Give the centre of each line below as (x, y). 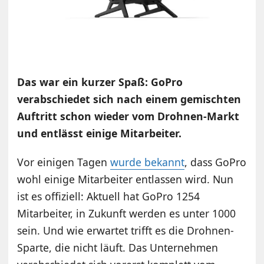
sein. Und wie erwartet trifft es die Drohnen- (126, 230)
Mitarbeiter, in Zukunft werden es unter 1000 (127, 213)
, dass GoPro (216, 162)
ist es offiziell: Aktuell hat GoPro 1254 (109, 196)
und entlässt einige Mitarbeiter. (100, 133)
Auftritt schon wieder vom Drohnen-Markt (128, 116)
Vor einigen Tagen (64, 162)
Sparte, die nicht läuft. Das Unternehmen (118, 247)
